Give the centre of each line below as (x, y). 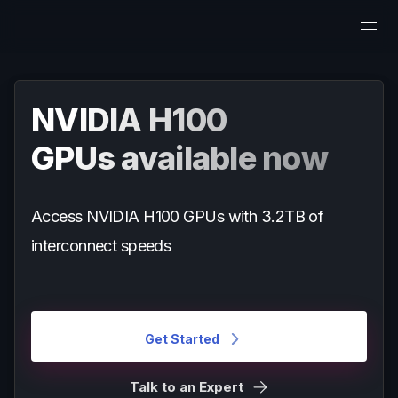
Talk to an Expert (186, 387)
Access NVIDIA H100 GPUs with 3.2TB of (178, 216)
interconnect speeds (101, 246)
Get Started (182, 339)
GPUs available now (180, 158)
